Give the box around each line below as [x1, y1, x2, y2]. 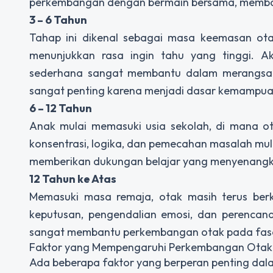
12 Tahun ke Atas [29, 172, 116, 186]
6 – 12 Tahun [29, 101, 92, 116]
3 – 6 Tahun [29, 13, 87, 27]
